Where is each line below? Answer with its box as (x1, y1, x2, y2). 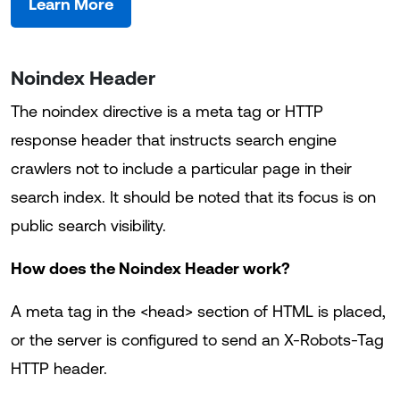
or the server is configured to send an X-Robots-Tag (11, 330, 384, 349)
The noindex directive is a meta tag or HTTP (11, 102, 323, 121)
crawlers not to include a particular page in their (11, 159, 352, 178)
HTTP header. (11, 359, 107, 378)
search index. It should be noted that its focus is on (11, 187, 376, 206)
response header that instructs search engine (11, 130, 337, 149)
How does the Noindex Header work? (11, 259, 290, 278)
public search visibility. (11, 216, 166, 235)
